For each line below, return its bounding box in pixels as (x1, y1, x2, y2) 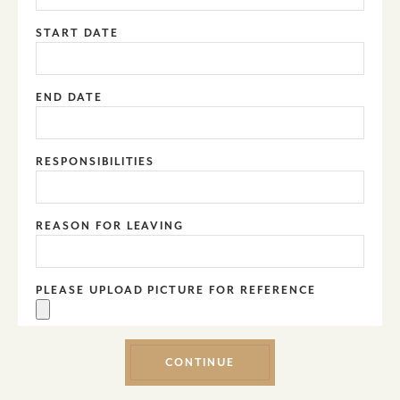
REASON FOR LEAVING (36, 219, 185, 232)
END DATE (36, 90, 103, 104)
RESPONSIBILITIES (36, 154, 155, 168)
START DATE (36, 26, 119, 39)
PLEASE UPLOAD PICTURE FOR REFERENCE (36, 283, 316, 296)
